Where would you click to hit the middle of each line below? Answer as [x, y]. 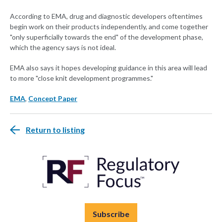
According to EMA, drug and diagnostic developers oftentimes [106, 16]
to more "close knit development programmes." [82, 78]
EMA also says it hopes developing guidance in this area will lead [109, 68]
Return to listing [55, 130]
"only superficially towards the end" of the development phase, [107, 37]
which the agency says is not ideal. [63, 48]
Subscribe [111, 214]
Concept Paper [53, 99]
